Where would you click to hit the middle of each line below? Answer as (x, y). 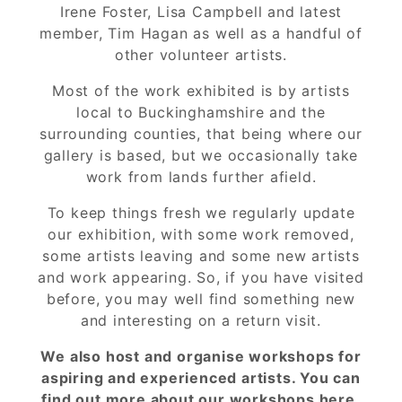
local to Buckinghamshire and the (201, 112)
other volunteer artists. (201, 54)
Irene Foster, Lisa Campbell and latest (201, 11)
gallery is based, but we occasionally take (201, 155)
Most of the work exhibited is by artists (201, 90)
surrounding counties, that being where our (201, 133)
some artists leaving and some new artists (201, 255)
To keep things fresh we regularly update (201, 212)
